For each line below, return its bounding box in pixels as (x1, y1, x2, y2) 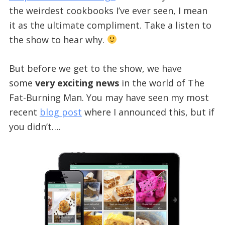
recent (9, 105, 40, 118)
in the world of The (119, 76, 204, 89)
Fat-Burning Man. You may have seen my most (9, 91, 209, 103)
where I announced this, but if (81, 105, 214, 118)
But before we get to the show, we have (9, 62, 182, 74)
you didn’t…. (9, 120, 61, 133)
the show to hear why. (9, 33, 107, 46)
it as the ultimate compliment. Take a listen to (9, 19, 211, 31)
